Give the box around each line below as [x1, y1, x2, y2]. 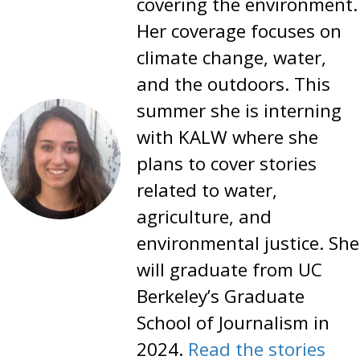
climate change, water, [137, 44, 326, 70]
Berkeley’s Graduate [137, 283, 305, 309]
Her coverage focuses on [137, 18, 342, 43]
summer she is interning [137, 97, 342, 123]
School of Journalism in [137, 309, 329, 335]
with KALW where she [137, 124, 318, 149]
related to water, [137, 177, 277, 202]
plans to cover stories [137, 150, 317, 176]
